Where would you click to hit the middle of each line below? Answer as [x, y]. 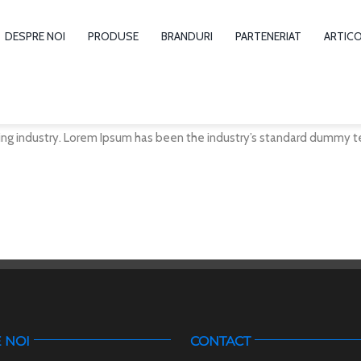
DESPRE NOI [35, 37]
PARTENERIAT [269, 37]
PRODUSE [114, 37]
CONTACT [220, 341]
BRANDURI [187, 37]
